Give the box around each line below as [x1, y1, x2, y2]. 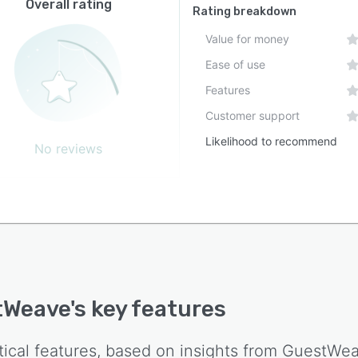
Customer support [205, 109, 300, 122]
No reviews [34, 141, 103, 157]
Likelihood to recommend [205, 134, 338, 148]
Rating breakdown [193, 5, 297, 18]
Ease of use [205, 58, 266, 71]
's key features [70, 296, 226, 322]
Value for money [205, 32, 290, 46]
